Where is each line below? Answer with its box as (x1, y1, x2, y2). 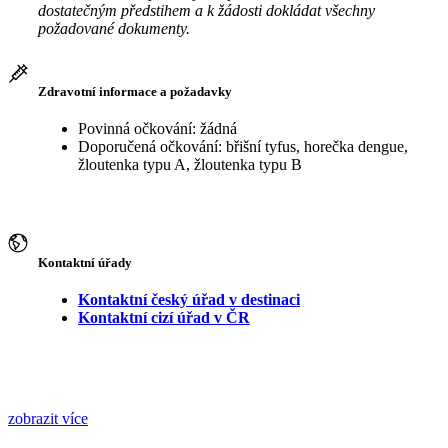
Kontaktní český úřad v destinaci (78, 290, 300, 308)
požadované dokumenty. (38, 19, 190, 37)
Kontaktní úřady (38, 254, 132, 270)
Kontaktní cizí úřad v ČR (78, 308, 250, 326)
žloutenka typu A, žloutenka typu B (78, 156, 302, 174)
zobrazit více (8, 409, 88, 427)
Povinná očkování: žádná (78, 120, 237, 138)
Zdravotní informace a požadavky (38, 84, 232, 100)
